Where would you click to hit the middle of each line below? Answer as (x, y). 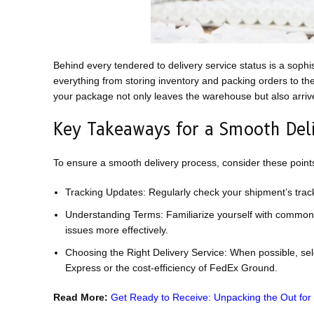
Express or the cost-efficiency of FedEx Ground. (171, 268)
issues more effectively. (117, 230)
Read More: (81, 298)
